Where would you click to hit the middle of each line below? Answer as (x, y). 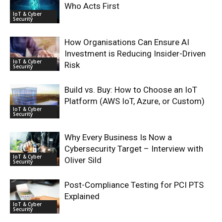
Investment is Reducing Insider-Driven (135, 53)
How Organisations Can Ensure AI (127, 42)
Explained (82, 196)
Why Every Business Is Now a (118, 137)
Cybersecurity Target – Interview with (134, 148)
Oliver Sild (83, 160)
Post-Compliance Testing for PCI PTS (134, 185)
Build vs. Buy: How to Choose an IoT (131, 89)
